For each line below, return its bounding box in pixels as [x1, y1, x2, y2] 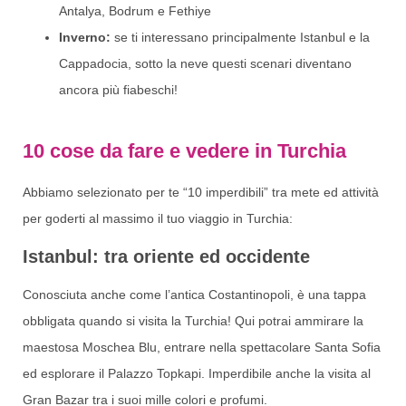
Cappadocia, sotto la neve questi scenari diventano [59, 56, 352, 72]
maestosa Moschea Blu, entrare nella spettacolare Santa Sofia [23, 339, 381, 354]
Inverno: [59, 30, 111, 45]
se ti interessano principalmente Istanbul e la [111, 30, 370, 45]
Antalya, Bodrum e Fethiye [59, 4, 211, 19]
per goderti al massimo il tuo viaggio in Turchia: [23, 211, 293, 227]
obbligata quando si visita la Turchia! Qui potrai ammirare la [23, 313, 363, 328]
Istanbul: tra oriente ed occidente [23, 246, 310, 266]
